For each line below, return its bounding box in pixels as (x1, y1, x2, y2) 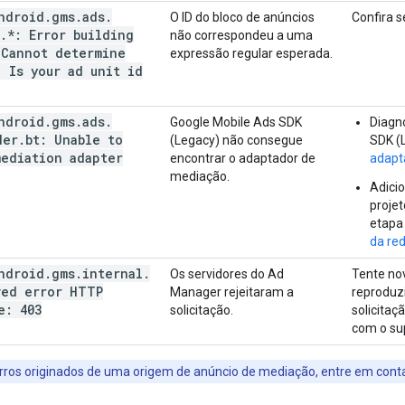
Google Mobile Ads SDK (170, 114, 302, 129)
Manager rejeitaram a (170, 284, 294, 299)
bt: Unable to (25, 130, 123, 148)
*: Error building (7, 25, 134, 43)
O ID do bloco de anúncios (170, 9, 315, 24)
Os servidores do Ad (170, 266, 284, 281)
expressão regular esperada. (170, 45, 333, 61)
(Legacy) (170, 132, 220, 147)
